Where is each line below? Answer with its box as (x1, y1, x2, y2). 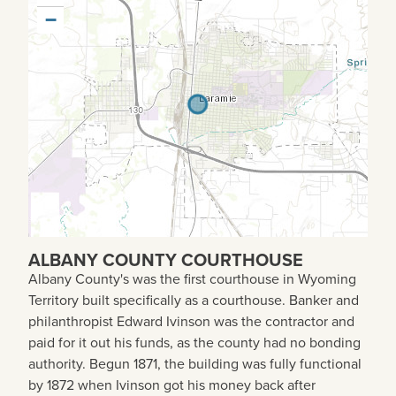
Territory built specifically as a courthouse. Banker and (28, 289, 359, 310)
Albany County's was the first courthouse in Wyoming (28, 268, 356, 289)
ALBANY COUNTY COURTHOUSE (28, 246, 303, 273)
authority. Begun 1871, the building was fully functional (28, 353, 362, 374)
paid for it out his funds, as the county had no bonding (28, 331, 361, 353)
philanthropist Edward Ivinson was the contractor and (28, 310, 354, 331)
